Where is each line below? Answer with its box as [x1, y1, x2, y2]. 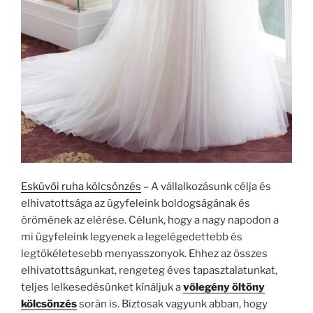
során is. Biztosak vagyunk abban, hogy [77, 298, 268, 311]
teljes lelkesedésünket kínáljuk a [21, 281, 183, 294]
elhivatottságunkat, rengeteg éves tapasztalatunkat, [21, 264, 277, 277]
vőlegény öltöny [183, 281, 265, 294]
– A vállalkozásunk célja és [141, 180, 271, 194]
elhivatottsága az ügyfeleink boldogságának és [21, 197, 250, 210]
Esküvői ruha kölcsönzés [21, 180, 141, 194]
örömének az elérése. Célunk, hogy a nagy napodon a [21, 214, 279, 227]
